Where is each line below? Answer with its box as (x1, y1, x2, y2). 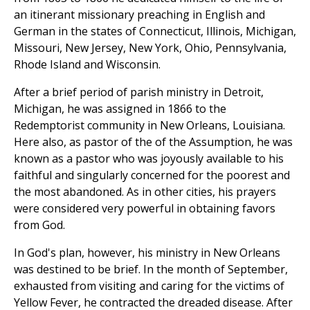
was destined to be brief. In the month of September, (14, 262, 288, 277)
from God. (14, 217, 65, 233)
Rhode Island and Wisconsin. (14, 57, 161, 73)
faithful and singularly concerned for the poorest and (14, 167, 290, 183)
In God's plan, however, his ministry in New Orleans (14, 245, 280, 261)
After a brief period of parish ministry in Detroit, (14, 84, 264, 100)
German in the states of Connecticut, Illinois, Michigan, (14, 24, 296, 39)
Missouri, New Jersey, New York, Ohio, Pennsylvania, (14, 40, 286, 56)
